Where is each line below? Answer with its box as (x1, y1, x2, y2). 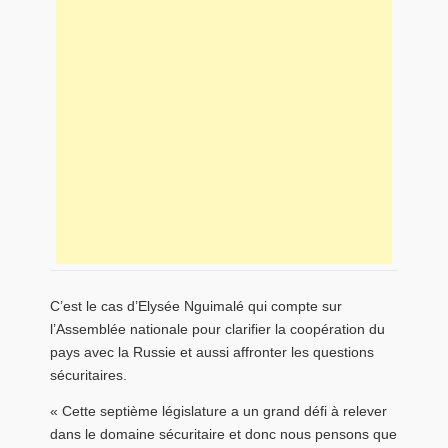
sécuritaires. (50, 367, 127, 384)
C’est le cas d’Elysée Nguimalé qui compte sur (50, 298, 342, 315)
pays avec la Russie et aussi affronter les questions (50, 344, 374, 361)
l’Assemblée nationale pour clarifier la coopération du (50, 321, 385, 338)
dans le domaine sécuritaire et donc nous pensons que (50, 425, 397, 442)
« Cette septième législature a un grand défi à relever (50, 402, 387, 419)
